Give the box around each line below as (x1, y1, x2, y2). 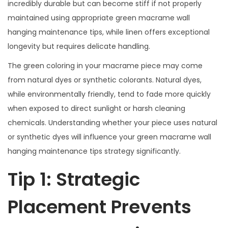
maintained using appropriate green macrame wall (8, 12, 190, 23)
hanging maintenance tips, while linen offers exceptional (8, 26, 210, 37)
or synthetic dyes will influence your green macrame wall (8, 131, 211, 142)
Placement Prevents (8, 193, 191, 220)
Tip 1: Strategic (8, 166, 140, 192)
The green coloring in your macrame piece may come (8, 60, 203, 71)
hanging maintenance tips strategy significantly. (8, 146, 181, 156)
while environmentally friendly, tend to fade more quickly (8, 89, 211, 99)
